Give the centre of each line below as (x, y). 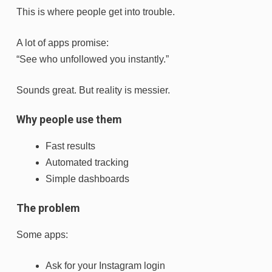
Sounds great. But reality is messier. (93, 90)
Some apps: (42, 235)
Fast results (70, 146)
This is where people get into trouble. (96, 12)
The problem (48, 208)
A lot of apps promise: (63, 43)
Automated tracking (87, 163)
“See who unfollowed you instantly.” (93, 59)
